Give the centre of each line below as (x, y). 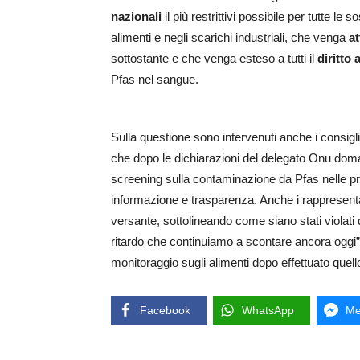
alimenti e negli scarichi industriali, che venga (230, 38)
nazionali (136, 17)
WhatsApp (268, 311)
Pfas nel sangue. (155, 80)
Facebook (165, 311)
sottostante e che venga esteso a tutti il (214, 59)
